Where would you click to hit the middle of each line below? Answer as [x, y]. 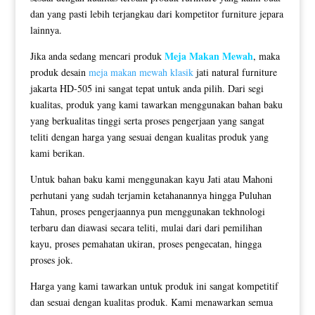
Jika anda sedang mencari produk [97, 56]
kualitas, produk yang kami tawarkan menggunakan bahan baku [156, 105]
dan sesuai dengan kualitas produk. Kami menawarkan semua [151, 302]
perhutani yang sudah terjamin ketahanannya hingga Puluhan [150, 195]
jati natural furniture [235, 72]
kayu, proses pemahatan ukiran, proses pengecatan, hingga [146, 244]
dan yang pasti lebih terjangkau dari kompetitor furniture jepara [156, 14]
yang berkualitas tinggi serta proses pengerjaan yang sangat [147, 121]
